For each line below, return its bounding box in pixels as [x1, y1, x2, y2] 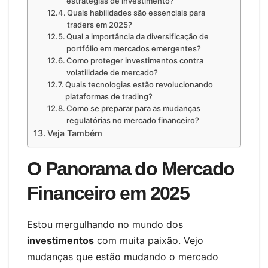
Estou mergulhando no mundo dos [27, 218, 183, 231]
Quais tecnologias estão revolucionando [65, 80, 214, 90]
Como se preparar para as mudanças [66, 103, 201, 114]
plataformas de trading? [65, 92, 153, 102]
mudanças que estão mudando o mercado [27, 251, 218, 263]
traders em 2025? [67, 20, 133, 30]
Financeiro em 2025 [27, 182, 190, 205]
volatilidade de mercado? [66, 68, 159, 78]
